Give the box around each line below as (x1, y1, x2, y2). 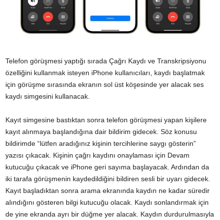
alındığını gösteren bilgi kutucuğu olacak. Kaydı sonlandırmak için (5, 198, 209, 207)
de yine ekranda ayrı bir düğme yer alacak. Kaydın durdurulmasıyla (5, 210, 214, 219)
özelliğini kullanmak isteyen (5, 69, 91, 77)
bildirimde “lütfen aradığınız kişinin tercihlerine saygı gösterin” (5, 139, 196, 148)
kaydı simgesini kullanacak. (5, 92, 90, 101)
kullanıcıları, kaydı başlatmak (113, 69, 205, 77)
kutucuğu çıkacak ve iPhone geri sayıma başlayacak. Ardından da (5, 163, 209, 171)
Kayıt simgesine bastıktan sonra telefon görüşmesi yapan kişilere (5, 116, 207, 124)
